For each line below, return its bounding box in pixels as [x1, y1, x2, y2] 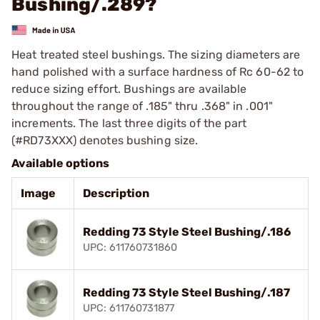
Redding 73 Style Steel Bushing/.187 [83, 285, 290, 299]
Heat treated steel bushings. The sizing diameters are [11, 47, 301, 61]
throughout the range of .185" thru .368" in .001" [11, 99, 273, 113]
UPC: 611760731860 [83, 241, 177, 254]
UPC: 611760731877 [83, 301, 174, 314]
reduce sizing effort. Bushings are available [11, 81, 247, 96]
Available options [11, 156, 109, 170]
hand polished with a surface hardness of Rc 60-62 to [11, 64, 304, 79]
